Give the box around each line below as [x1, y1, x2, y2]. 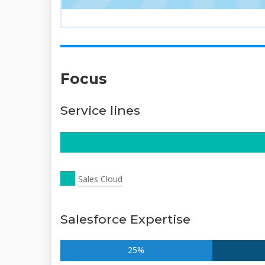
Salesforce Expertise [60, 211, 190, 227]
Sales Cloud [78, 173, 122, 185]
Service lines [60, 103, 140, 118]
